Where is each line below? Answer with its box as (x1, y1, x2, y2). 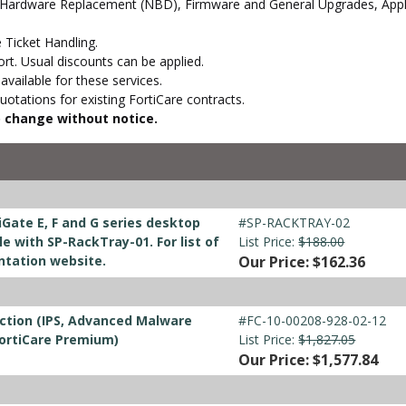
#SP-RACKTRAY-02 (238, 214, 351, 232)
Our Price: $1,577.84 (238, 350, 379, 371)
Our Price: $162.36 (238, 252, 366, 273)
